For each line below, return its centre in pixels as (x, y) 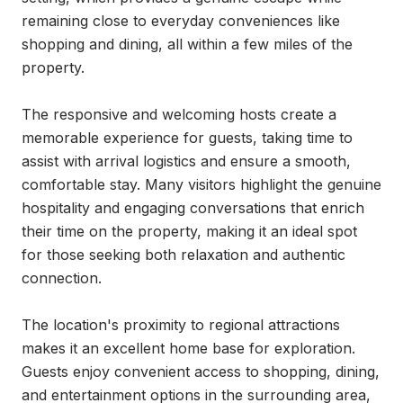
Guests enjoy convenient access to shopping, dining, (201, 372)
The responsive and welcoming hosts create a (179, 114)
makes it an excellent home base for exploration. (188, 348)
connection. (62, 278)
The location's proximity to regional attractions (181, 325)
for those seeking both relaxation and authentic (184, 255)
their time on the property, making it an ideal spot (189, 231)
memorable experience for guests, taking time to (187, 138)
